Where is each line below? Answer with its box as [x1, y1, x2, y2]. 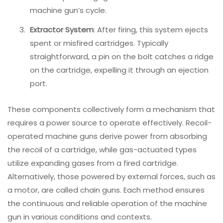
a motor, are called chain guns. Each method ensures [7, 185, 205, 195]
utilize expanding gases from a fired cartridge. [7, 158, 178, 168]
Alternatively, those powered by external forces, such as [7, 171, 216, 182]
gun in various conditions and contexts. [7, 212, 152, 222]
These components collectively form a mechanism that [7, 104, 215, 114]
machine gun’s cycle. [30, 5, 107, 16]
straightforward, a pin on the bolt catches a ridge [30, 51, 214, 62]
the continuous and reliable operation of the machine [7, 198, 207, 209]
